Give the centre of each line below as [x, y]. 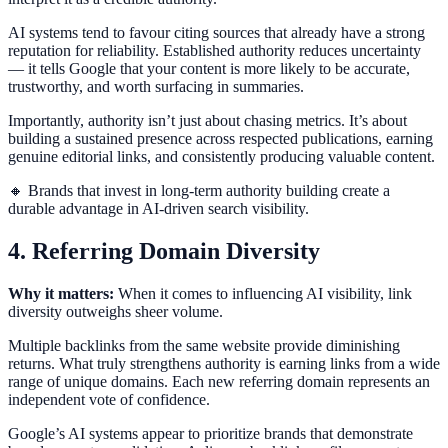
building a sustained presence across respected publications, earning [220, 138]
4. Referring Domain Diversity [164, 250]
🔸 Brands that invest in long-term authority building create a [199, 190]
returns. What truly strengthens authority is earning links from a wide [224, 363]
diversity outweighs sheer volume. [115, 311]
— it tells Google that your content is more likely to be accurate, [209, 68]
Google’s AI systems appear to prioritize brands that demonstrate [210, 433]
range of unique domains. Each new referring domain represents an [219, 381]
